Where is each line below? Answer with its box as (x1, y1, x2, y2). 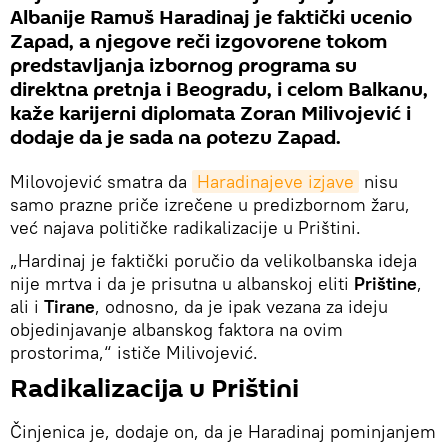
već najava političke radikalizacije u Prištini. (10, 215, 361, 239)
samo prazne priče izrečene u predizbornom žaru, (10, 192, 410, 216)
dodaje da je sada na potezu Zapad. (10, 123, 341, 152)
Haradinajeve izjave (197, 169, 354, 193)
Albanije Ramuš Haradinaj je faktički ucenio (10, 3, 412, 32)
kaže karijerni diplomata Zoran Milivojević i (10, 99, 411, 128)
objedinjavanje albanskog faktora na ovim (10, 317, 343, 341)
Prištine (354, 271, 417, 295)
